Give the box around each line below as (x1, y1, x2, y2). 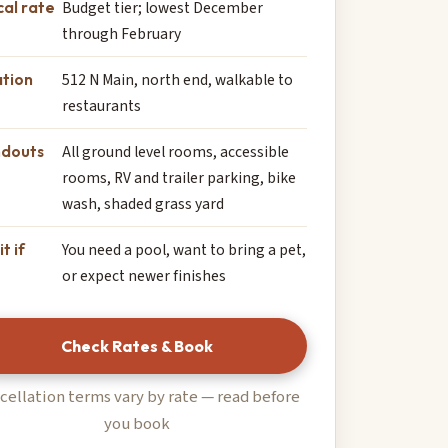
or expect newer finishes (62, 265, 227, 288)
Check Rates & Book (60, 336, 213, 357)
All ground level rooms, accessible (62, 141, 290, 164)
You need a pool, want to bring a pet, (62, 239, 307, 262)
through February (62, 23, 182, 46)
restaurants (62, 95, 142, 118)
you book (103, 412, 170, 437)
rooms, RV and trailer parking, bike (62, 167, 297, 190)
